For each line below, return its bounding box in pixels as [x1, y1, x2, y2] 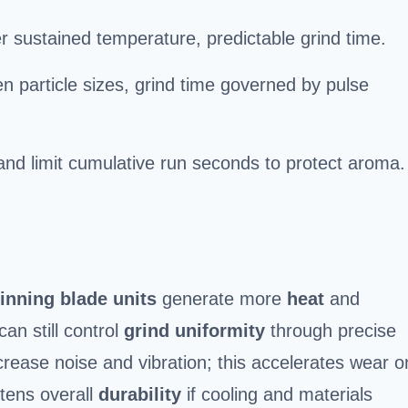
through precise [265, 320, 396, 341]
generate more [157, 288, 287, 309]
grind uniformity [124, 320, 265, 341]
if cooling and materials [181, 383, 372, 404]
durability [98, 383, 181, 404]
